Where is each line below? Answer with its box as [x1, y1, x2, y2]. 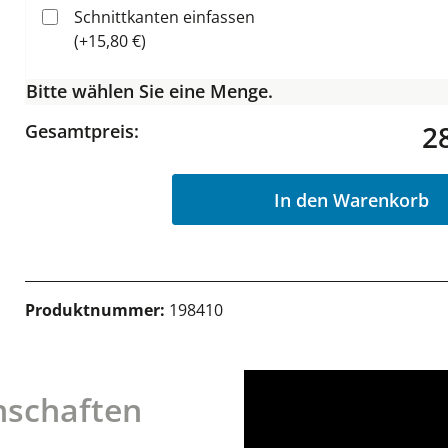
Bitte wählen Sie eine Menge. [26, 79, 274, 103]
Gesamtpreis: [25, 119, 140, 143]
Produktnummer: [25, 299, 170, 321]
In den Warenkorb [274, 187, 430, 212]
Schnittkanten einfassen [74, 6, 256, 28]
